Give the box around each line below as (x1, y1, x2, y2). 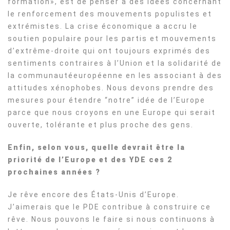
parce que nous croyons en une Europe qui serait (8, 108, 216, 117)
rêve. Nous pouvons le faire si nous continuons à (8, 215, 215, 223)
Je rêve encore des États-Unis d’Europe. (8, 190, 179, 199)
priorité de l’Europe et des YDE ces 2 (8, 156, 172, 164)
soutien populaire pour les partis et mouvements (8, 34, 217, 43)
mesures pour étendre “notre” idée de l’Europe (8, 96, 205, 104)
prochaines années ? (8, 168, 101, 176)
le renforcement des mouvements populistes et (8, 10, 212, 18)
